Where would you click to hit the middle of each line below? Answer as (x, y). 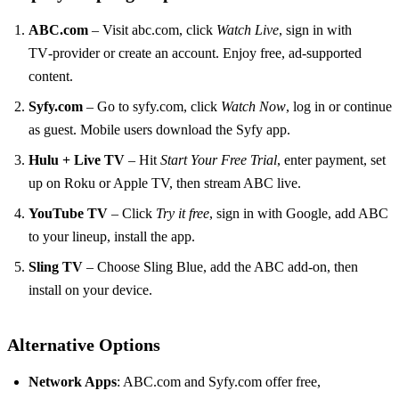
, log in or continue (339, 106)
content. (51, 76)
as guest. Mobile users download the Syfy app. (159, 129)
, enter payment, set (331, 159)
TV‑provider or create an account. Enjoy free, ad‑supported (195, 53)
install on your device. (90, 289)
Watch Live (248, 29)
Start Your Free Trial (219, 159)
